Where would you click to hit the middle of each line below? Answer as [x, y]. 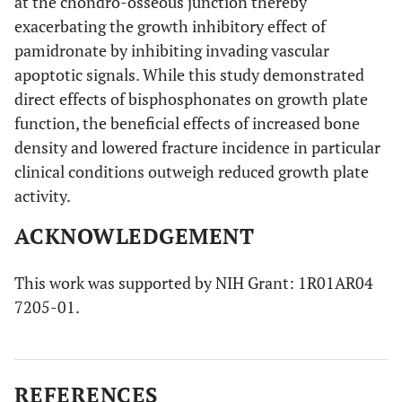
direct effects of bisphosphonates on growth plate [191, 99]
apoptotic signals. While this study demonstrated [189, 75]
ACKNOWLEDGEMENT [135, 236]
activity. [43, 196]
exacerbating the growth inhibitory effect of [170, 26]
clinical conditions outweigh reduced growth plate [192, 172]
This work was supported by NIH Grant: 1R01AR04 [194, 283]
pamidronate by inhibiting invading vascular [172, 51]
